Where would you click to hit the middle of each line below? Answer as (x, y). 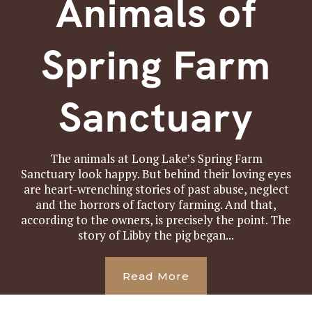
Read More (156, 276)
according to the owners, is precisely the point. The (156, 220)
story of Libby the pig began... (156, 235)
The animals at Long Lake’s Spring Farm (156, 158)
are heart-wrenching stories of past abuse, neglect (156, 189)
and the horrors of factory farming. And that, (156, 204)
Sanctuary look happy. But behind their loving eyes (156, 174)
